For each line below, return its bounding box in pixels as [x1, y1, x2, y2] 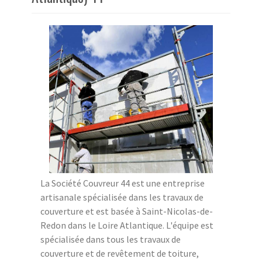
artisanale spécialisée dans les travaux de [40, 191, 204, 204]
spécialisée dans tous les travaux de [40, 233, 181, 246]
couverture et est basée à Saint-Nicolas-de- [40, 205, 213, 218]
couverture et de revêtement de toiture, [40, 247, 199, 260]
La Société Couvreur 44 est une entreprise [40, 177, 205, 189]
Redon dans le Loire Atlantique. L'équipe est [40, 219, 213, 232]
